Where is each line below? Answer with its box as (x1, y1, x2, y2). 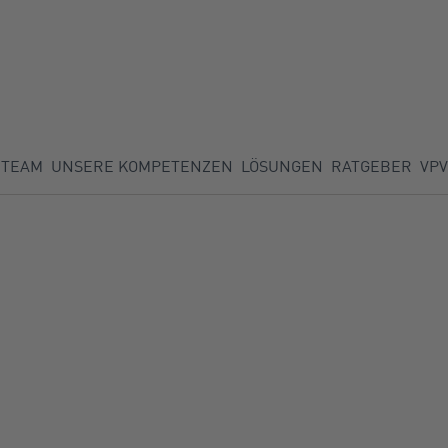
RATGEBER (330, 156, 412, 176)
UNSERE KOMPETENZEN (50, 156, 233, 176)
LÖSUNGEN (240, 156, 323, 176)
